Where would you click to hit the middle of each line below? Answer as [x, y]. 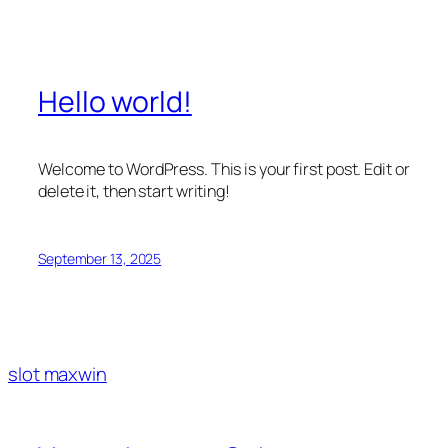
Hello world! [115, 102]
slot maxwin [57, 373]
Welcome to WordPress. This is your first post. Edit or [224, 169]
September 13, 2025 [100, 258]
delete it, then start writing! [134, 191]
